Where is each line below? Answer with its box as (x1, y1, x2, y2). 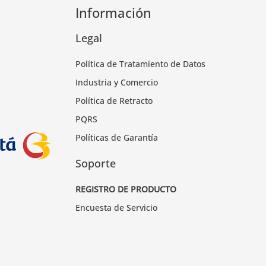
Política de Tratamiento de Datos (75, 58, 205, 70)
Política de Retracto (75, 95, 153, 107)
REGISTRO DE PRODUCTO (75, 183, 176, 195)
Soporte (75, 156, 116, 171)
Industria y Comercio (75, 77, 158, 88)
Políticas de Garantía (75, 132, 158, 144)
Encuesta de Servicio (75, 202, 157, 214)
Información (75, 4, 151, 22)
